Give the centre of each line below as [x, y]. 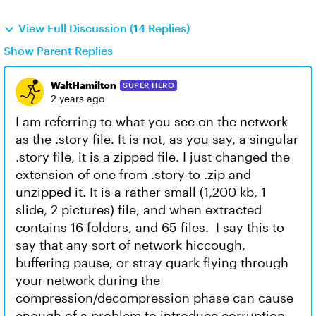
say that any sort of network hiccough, [130, 245]
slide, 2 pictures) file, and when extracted [139, 209]
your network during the [88, 280]
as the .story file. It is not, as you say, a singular [157, 139]
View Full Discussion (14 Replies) [104, 28]
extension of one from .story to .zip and [133, 174]
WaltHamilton [84, 85]
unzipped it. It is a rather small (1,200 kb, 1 [141, 192]
